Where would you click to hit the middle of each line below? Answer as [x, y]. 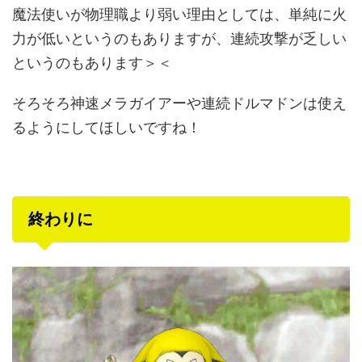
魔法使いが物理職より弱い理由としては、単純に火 [179, 14]
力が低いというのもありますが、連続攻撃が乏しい [179, 38]
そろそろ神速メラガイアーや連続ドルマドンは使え [179, 103]
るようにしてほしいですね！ [107, 127]
